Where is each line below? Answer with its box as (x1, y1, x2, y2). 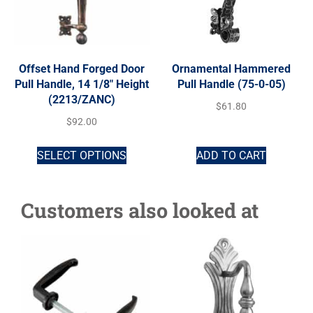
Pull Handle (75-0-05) (177, 77, 286, 91)
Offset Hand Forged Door (19, 61, 145, 75)
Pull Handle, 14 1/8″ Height (15, 77, 149, 91)
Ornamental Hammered (172, 61, 291, 75)
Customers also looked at (21, 196, 259, 224)
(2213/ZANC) (48, 92, 115, 106)
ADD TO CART (196, 148, 266, 162)
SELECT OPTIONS (37, 148, 126, 162)
